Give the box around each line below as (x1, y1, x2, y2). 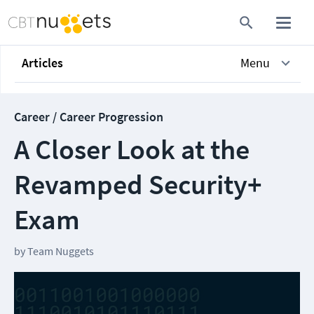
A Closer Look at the (14, 132, 250, 167)
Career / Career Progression (14, 109, 163, 125)
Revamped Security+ (14, 167, 262, 202)
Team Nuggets (27, 244, 94, 258)
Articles (22, 55, 63, 71)
